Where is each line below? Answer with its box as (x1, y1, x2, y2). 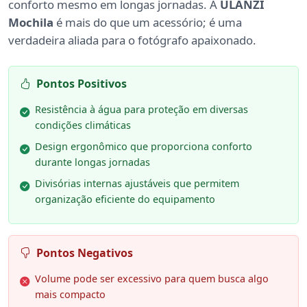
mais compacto (35, 288, 106, 302)
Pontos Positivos (36, 76, 127, 92)
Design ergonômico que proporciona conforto (35, 140, 252, 153)
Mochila (8, 14, 53, 31)
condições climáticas (35, 119, 131, 132)
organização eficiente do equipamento (35, 193, 215, 206)
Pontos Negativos (36, 245, 133, 261)
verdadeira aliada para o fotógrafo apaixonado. (8, 32, 256, 49)
